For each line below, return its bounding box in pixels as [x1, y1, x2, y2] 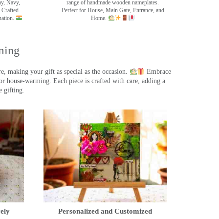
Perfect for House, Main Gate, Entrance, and [61, 6, 164, 14]
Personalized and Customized [58, 207, 152, 215]
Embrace [145, 68, 172, 76]
